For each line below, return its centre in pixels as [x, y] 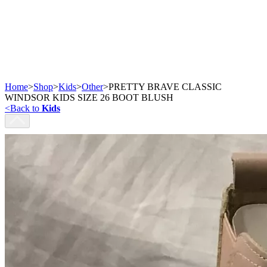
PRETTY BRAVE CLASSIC [165, 86]
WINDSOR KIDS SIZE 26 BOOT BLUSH [89, 97]
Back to [26, 108]
